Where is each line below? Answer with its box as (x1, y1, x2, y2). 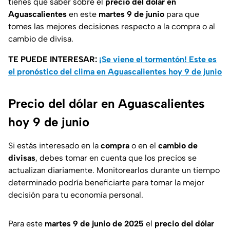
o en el (129, 141, 158, 151)
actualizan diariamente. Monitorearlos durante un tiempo (8, 165, 220, 176)
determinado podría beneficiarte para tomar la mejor (8, 178, 204, 188)
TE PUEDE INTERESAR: (8, 54, 99, 65)
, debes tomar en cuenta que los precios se (35, 153, 197, 163)
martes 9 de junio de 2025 (45, 219, 144, 229)
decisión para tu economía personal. (8, 190, 143, 200)
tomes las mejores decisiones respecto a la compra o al (8, 22, 215, 32)
